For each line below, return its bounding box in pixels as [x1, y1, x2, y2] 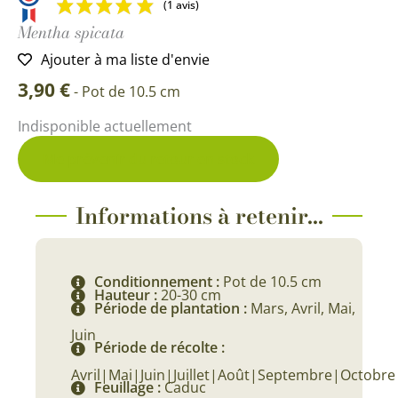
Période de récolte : [94, 338, 225, 358]
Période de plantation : [94, 298, 251, 319]
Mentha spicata [18, 20, 124, 44]
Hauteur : [94, 284, 161, 305]
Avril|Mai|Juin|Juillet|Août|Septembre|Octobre [71, 364, 395, 385]
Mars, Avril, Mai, [251, 298, 355, 319]
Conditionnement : [94, 271, 223, 291]
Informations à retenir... [75, 198, 323, 233]
